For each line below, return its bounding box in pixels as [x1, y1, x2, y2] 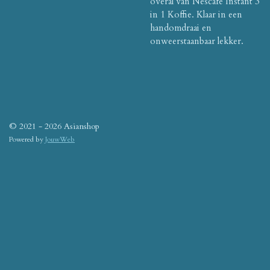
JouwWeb [45, 134, 75, 144]
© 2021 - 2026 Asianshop [9, 121, 99, 132]
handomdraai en [150, 21, 212, 34]
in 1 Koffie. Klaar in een [150, 8, 242, 20]
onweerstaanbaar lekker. [150, 34, 243, 47]
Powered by [9, 134, 45, 144]
